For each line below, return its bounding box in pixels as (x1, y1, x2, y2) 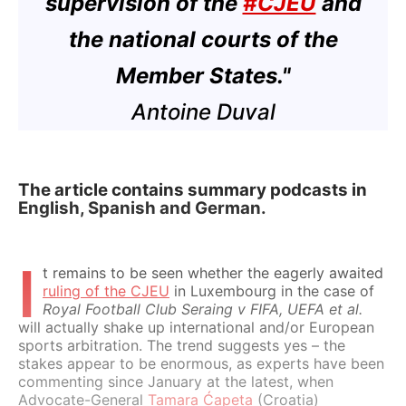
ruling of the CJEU (43, 281, 169, 300)
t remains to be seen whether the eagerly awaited (43, 263, 383, 282)
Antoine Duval (130, 98, 275, 125)
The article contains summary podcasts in (18, 179, 367, 200)
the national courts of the (68, 25, 338, 53)
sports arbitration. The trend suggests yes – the (18, 335, 345, 354)
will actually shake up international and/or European (18, 317, 374, 336)
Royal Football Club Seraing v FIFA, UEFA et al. (43, 299, 362, 318)
